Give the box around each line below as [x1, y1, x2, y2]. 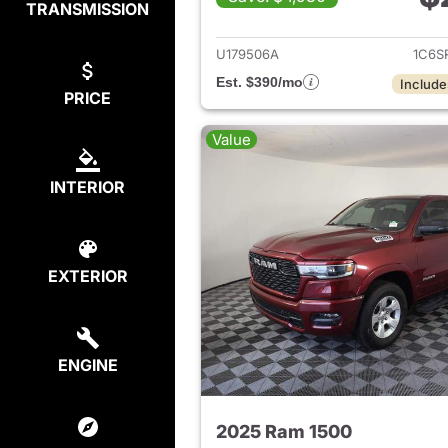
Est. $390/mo [216, 74, 303, 91]
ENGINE [57, 355, 118, 375]
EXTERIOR [47, 266, 128, 286]
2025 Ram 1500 [216, 421, 352, 443]
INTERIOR [50, 177, 125, 197]
